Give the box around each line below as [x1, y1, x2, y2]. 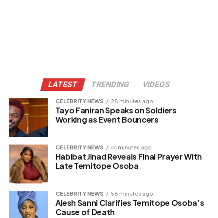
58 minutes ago [110, 190, 153, 197]
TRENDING [90, 80, 130, 90]
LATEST [47, 80, 79, 90]
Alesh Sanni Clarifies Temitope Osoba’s [55, 198, 204, 208]
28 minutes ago [110, 97, 153, 105]
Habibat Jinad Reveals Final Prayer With [55, 151, 202, 162]
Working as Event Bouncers [55, 114, 159, 125]
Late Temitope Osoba [55, 161, 139, 171]
